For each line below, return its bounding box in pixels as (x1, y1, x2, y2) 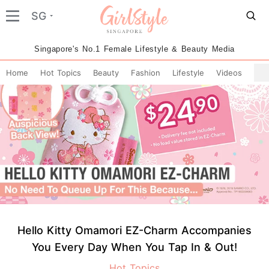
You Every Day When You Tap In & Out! (32, 240, 237, 253)
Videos (216, 68, 242, 77)
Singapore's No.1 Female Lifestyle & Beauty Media (34, 44, 235, 53)
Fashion (131, 68, 160, 77)
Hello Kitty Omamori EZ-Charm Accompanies (17, 223, 252, 237)
